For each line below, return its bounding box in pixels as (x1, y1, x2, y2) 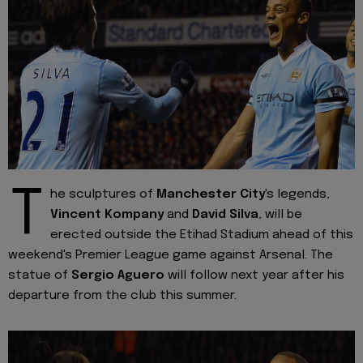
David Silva (192, 208, 258, 222)
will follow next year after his (164, 269, 344, 283)
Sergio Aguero (71, 269, 164, 283)
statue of (8, 269, 71, 283)
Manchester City (156, 188, 265, 202)
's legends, (265, 188, 330, 202)
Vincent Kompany (50, 208, 164, 222)
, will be (258, 208, 302, 222)
